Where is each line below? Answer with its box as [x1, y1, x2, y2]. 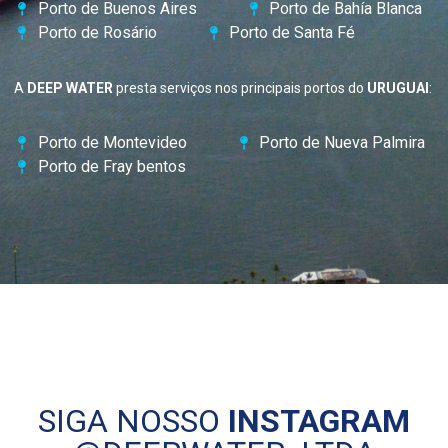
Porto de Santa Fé [229, 23, 355, 43]
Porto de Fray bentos [37, 156, 186, 176]
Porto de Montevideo [37, 132, 187, 152]
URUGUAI [366, 80, 429, 97]
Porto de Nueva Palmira [259, 132, 425, 152]
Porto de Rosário [37, 23, 157, 43]
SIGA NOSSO [38, 402, 228, 441]
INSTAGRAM [228, 402, 410, 441]
